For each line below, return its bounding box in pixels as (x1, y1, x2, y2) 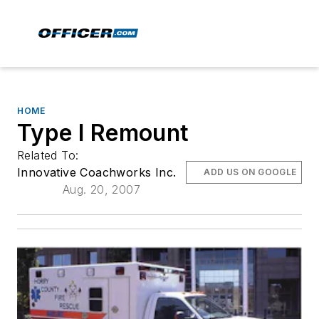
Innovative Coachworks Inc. (17, 165, 177, 179)
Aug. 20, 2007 (62, 182, 140, 197)
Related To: (17, 148, 83, 162)
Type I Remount (17, 119, 189, 147)
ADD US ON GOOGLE (204, 167, 297, 177)
